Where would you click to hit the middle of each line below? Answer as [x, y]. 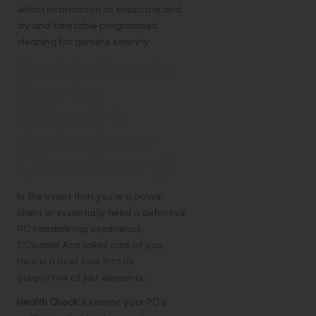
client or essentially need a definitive [101, 213]
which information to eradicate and [99, 10]
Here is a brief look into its [76, 261]
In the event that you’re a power [91, 196]
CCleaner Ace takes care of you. [91, 245]
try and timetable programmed [87, 26]
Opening [60, 95]
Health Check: [49, 302]
